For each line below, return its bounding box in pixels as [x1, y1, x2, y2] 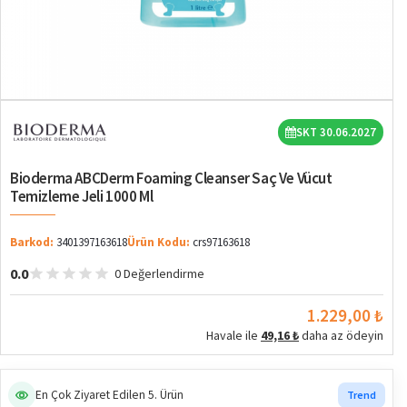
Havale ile [206, 326, 261, 343]
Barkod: [10, 233, 54, 250]
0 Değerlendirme [114, 264, 204, 282]
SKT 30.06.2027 [296, 124, 376, 141]
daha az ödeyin [299, 326, 383, 343]
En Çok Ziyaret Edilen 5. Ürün [35, 386, 184, 402]
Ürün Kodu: [127, 233, 190, 250]
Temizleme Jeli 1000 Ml [10, 185, 154, 206]
